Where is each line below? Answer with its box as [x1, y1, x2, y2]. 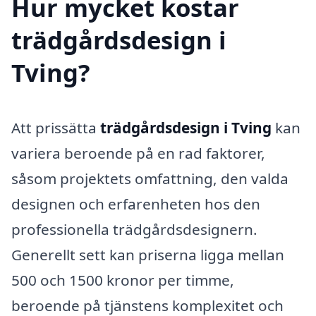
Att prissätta [11, 117, 100, 138]
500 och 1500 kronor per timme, [11, 269, 234, 290]
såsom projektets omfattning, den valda [11, 168, 288, 188]
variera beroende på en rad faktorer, [11, 142, 265, 163]
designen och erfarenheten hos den [11, 193, 260, 214]
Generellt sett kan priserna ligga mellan [11, 244, 284, 265]
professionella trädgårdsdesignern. [11, 219, 257, 239]
